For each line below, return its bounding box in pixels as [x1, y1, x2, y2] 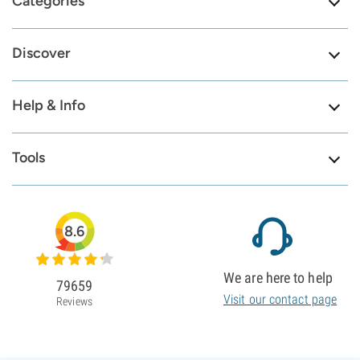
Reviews [56, 295, 92, 308]
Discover [12, 44, 71, 62]
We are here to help [223, 269, 333, 286]
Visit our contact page [223, 292, 337, 307]
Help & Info [12, 96, 85, 114]
